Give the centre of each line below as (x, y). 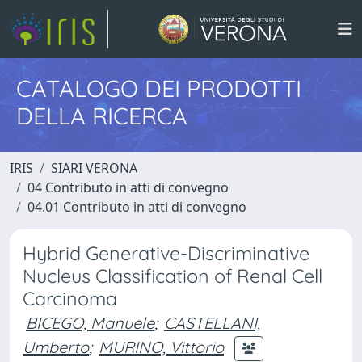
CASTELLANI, (212, 323)
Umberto (56, 347)
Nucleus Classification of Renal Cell (173, 276)
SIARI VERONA (94, 168)
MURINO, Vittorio (161, 347)
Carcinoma (70, 299)
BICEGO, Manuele (90, 323)
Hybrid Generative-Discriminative (166, 253)
